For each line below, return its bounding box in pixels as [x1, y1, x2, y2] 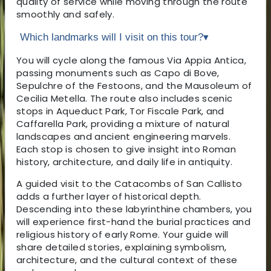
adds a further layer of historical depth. [16, 189, 201, 203]
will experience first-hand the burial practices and [16, 215, 250, 228]
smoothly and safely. [16, 7, 115, 21]
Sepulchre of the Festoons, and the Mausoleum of [16, 79, 252, 92]
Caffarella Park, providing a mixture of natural [16, 117, 230, 130]
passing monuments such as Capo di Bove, [16, 66, 220, 79]
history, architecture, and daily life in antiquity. [16, 155, 232, 168]
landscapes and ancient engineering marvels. [16, 129, 231, 143]
